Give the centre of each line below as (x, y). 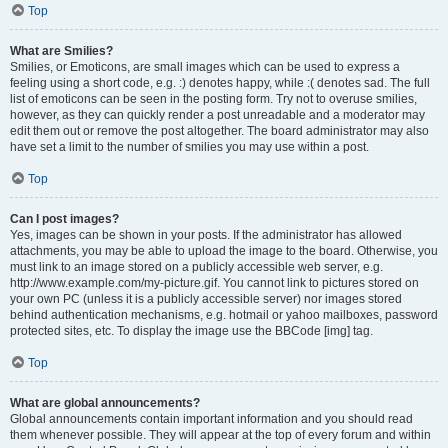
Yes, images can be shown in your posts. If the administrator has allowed (206, 235)
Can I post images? (64, 219)
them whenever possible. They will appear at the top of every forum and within (220, 435)
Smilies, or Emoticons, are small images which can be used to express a (205, 67)
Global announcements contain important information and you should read (211, 419)
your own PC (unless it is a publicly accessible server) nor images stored (206, 299)
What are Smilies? (61, 51)
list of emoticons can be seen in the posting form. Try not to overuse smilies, (213, 99)
